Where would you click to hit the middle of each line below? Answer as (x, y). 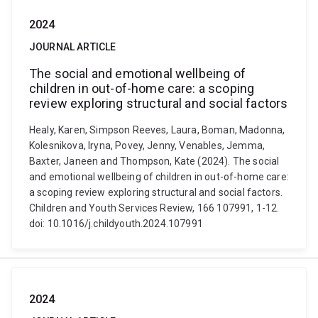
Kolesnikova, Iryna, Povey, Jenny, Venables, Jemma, (147, 146)
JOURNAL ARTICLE (73, 47)
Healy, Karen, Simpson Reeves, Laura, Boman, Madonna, (157, 130)
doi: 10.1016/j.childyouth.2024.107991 (116, 224)
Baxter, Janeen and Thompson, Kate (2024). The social (154, 161)
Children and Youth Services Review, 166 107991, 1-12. (154, 208)
